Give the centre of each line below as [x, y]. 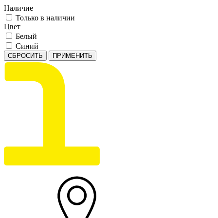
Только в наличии [45, 18]
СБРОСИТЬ [25, 56]
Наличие [18, 8]
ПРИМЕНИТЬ [73, 56]
